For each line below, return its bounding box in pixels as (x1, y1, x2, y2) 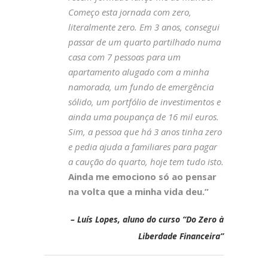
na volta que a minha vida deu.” (68, 185, 209, 197)
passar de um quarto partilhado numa (68, 36, 221, 48)
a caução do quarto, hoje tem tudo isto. (68, 156, 224, 167)
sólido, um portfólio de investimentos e (68, 96, 221, 108)
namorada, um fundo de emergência (68, 81, 214, 93)
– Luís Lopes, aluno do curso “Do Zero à (71, 214, 224, 225)
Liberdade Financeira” (138, 230, 224, 242)
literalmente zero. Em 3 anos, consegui (68, 21, 220, 33)
